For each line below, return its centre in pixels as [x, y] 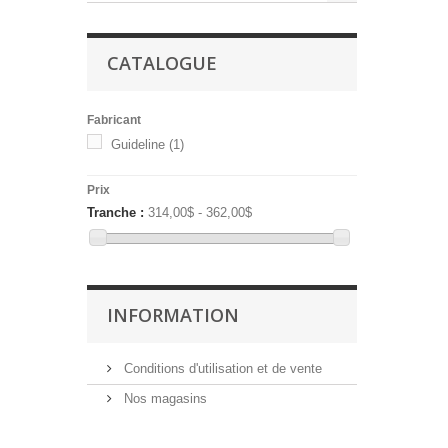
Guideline [138, 144]
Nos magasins [163, 398]
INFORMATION [173, 314]
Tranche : [115, 212]
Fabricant [114, 119]
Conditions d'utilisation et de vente [221, 368]
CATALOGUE [162, 62]
